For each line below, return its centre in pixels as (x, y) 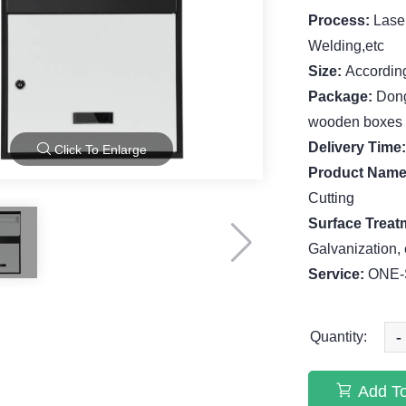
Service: (338, 274)
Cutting (331, 198)
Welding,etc (346, 46)
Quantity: (338, 337)
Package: (342, 97)
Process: (340, 20)
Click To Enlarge (98, 150)
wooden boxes (355, 122)
